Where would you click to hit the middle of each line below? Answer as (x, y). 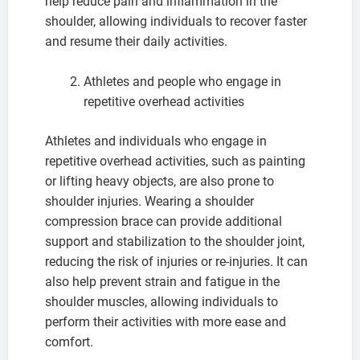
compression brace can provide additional (164, 221)
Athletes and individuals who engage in (156, 141)
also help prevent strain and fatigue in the (162, 281)
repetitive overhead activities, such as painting (175, 161)
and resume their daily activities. (136, 41)
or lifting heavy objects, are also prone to (160, 181)
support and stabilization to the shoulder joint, (175, 241)
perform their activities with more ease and (166, 321)
